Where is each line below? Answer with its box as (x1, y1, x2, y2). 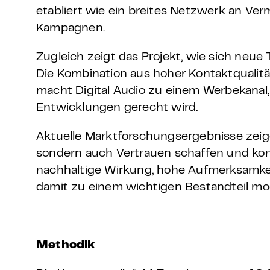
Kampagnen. (36, 24, 105, 34)
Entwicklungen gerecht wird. (36, 103, 198, 113)
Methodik (36, 240, 99, 251)
